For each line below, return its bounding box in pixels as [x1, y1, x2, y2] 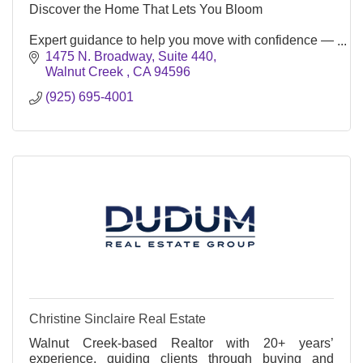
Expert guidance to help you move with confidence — [29, 33, 334, 47]
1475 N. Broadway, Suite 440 [45, 49, 213, 63]
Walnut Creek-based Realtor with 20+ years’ [29, 335, 334, 350]
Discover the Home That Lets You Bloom [29, 2, 263, 16]
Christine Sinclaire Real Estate [29, 311, 206, 326]
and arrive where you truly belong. [29, 49, 224, 62]
